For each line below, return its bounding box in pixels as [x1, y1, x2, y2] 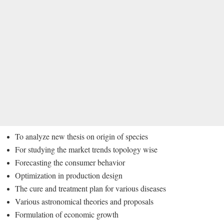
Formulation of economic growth [15, 208, 118, 219]
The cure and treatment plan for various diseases [15, 182, 166, 193]
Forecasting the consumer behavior [15, 156, 125, 167]
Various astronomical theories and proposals [15, 195, 153, 206]
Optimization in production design [15, 169, 122, 180]
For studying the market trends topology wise [15, 143, 157, 154]
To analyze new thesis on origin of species [15, 130, 148, 141]
